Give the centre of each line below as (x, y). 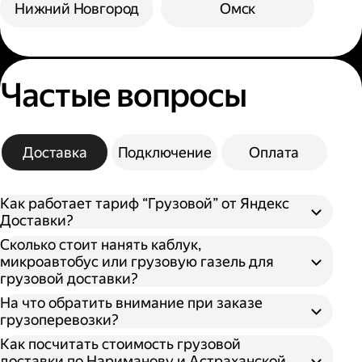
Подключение (164, 153)
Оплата (274, 153)
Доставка (55, 153)
